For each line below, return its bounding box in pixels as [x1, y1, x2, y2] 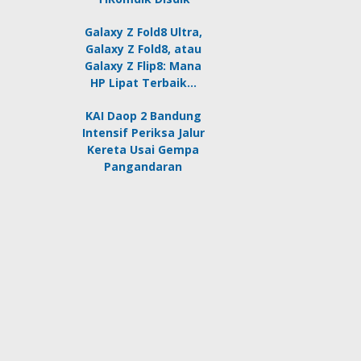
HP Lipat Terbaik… [89, 75, 197, 90]
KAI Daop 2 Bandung [85, 108, 201, 123]
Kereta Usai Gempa [87, 142, 200, 157]
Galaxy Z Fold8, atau [85, 41, 201, 56]
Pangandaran [104, 159, 183, 174]
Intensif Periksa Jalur [81, 125, 205, 140]
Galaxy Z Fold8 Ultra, [84, 24, 202, 39]
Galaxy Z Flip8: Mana [85, 58, 202, 73]
